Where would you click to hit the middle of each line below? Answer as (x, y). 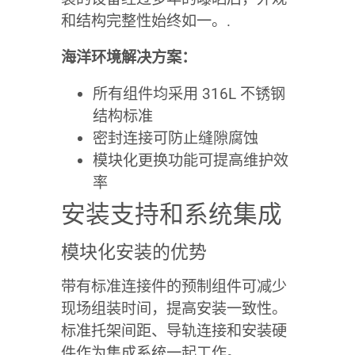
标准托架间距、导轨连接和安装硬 (174, 330)
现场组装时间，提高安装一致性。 (174, 308)
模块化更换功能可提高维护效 (190, 160)
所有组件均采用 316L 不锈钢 (189, 94)
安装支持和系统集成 (171, 214)
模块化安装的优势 (134, 252)
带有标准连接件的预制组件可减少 (174, 286)
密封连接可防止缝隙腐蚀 (175, 138)
